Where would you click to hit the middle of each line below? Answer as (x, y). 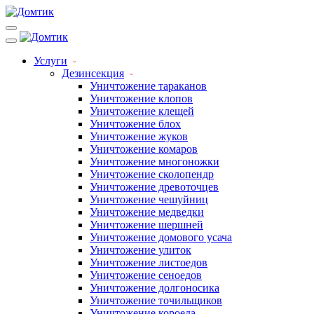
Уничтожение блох (135, 124)
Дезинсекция (93, 73)
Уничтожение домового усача (161, 237)
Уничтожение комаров (144, 149)
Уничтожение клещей (142, 111)
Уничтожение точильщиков (156, 300)
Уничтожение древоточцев (154, 187)
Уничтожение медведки (147, 212)
